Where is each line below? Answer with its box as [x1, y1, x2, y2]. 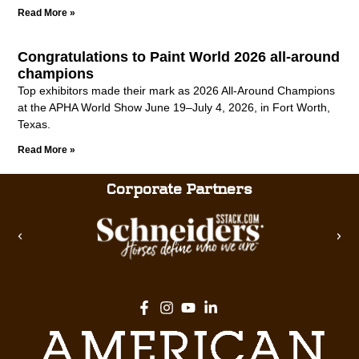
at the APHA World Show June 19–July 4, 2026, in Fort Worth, [18, 101, 331, 114]
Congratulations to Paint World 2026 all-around [18, 49, 341, 65]
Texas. [18, 118, 51, 131]
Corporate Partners [107, 180, 252, 198]
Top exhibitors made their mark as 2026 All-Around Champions [18, 84, 336, 97]
